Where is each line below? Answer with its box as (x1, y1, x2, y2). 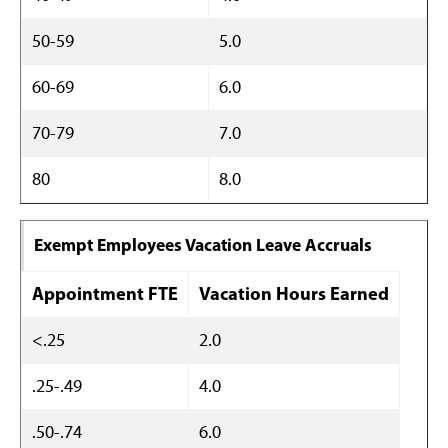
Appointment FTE (32, 282, 178, 305)
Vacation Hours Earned (199, 282, 389, 305)
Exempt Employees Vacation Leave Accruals (34, 234, 372, 255)
